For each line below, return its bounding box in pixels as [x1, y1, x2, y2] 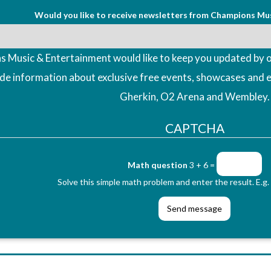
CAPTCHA [165, 120, 224, 135]
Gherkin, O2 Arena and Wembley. [119, 90, 270, 103]
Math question [127, 159, 188, 170]
